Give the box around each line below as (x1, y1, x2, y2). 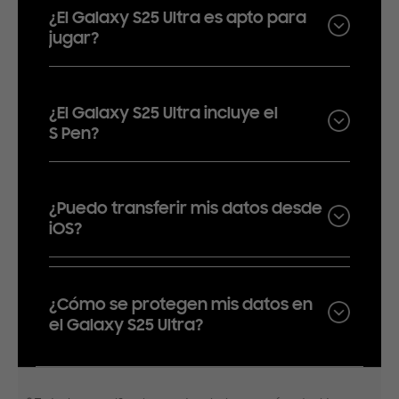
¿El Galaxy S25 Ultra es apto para (49, 7, 306, 28)
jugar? (49, 28, 99, 49)
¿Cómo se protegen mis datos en (49, 294, 313, 315)
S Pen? (49, 123, 99, 144)
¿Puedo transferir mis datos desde (49, 198, 322, 219)
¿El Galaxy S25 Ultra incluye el (49, 102, 278, 124)
